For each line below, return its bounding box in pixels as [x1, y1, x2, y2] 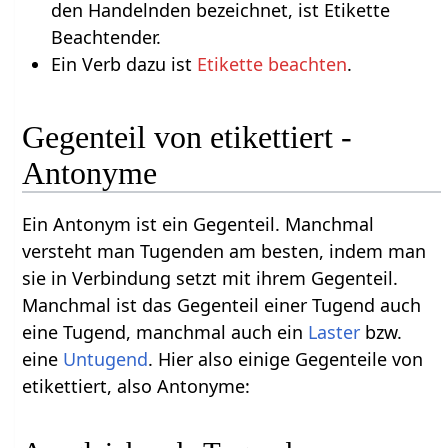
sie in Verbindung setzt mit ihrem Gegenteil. [22, 265, 399, 290]
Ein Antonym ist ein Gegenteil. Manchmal [22, 211, 375, 236]
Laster [308, 319, 361, 344]
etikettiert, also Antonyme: [22, 373, 251, 398]
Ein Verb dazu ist [50, 52, 197, 77]
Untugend [63, 346, 149, 371]
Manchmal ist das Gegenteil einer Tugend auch [22, 292, 422, 317]
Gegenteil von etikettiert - [22, 118, 353, 155]
